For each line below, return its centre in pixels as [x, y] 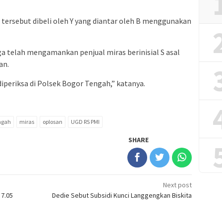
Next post [178, 185]
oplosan [53, 122]
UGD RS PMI [85, 122]
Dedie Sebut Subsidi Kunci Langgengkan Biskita [122, 195]
